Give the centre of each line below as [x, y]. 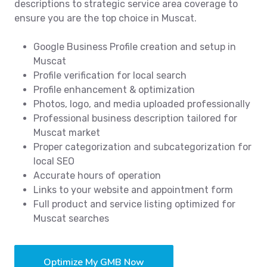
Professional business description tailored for [135, 119]
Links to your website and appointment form [133, 190]
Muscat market [67, 133]
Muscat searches [71, 219]
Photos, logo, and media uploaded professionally [142, 104]
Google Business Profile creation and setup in [135, 47]
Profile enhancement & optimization [114, 90]
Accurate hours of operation [97, 176]
